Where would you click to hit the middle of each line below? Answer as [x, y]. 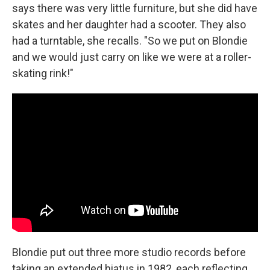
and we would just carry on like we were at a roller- [132, 57]
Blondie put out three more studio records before [129, 252]
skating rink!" [43, 73]
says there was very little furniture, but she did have [135, 8]
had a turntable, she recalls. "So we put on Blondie [130, 41]
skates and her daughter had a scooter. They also [129, 24]
